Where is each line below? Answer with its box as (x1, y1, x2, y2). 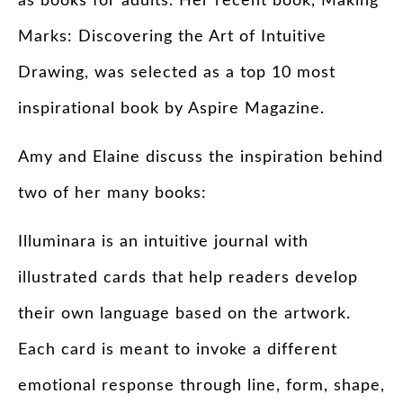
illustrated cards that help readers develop (18, 270, 358, 287)
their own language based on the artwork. (18, 306, 351, 323)
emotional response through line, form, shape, (18, 378, 385, 395)
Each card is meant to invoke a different (18, 342, 337, 359)
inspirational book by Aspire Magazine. (18, 100, 325, 117)
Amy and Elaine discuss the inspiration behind (18, 148, 383, 166)
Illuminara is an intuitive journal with (18, 234, 309, 251)
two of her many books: (18, 184, 207, 201)
